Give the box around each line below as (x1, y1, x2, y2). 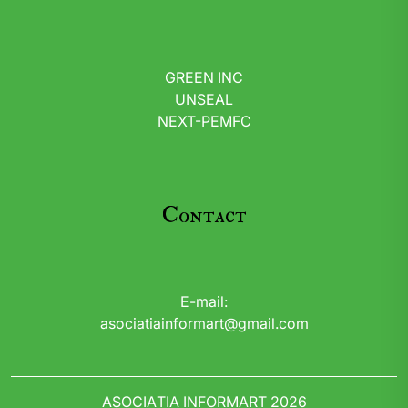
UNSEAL (175, 90, 233, 108)
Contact (161, 200, 247, 229)
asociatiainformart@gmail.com (99, 314, 309, 332)
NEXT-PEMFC (157, 112, 251, 130)
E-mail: (180, 292, 228, 311)
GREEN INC (165, 68, 243, 87)
